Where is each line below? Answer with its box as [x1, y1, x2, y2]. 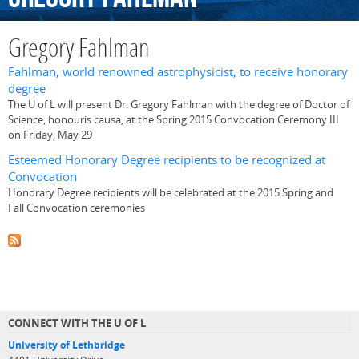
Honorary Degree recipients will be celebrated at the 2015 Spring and [8, 184, 333, 200]
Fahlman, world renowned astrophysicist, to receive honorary [8, 63, 348, 81]
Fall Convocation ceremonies [8, 200, 145, 215]
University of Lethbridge [8, 338, 125, 351]
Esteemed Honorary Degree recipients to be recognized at [8, 151, 325, 168]
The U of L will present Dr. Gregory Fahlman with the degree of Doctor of [8, 97, 349, 112]
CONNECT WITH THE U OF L [8, 315, 146, 330]
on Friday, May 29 [8, 127, 92, 143]
